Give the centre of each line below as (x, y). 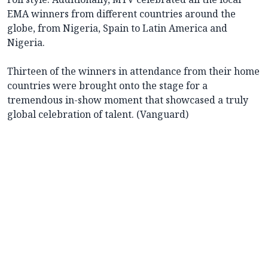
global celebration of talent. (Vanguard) (98, 115)
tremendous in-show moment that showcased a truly (128, 100)
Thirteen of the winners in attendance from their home (133, 71)
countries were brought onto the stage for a (107, 86)
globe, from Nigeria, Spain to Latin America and (117, 28)
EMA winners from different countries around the (121, 14)
